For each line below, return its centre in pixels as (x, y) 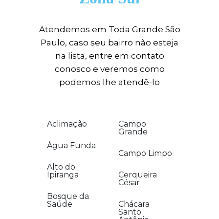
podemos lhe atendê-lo (109, 82)
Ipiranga (63, 175)
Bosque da (68, 196)
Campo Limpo (145, 153)
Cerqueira (137, 175)
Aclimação (67, 124)
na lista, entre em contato (109, 56)
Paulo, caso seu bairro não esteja (109, 43)
